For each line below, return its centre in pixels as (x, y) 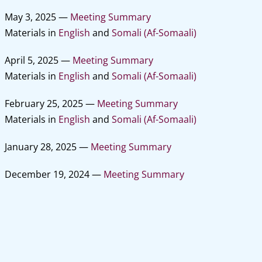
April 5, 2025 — (38, 60)
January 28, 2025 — (47, 147)
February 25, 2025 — (51, 104)
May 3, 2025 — (37, 17)
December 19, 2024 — (54, 174)
